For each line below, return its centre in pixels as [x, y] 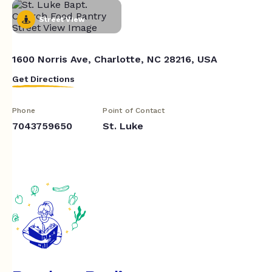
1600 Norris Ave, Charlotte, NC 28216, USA [115, 59]
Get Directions [43, 79]
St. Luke [123, 126]
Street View [62, 19]
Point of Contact [134, 110]
